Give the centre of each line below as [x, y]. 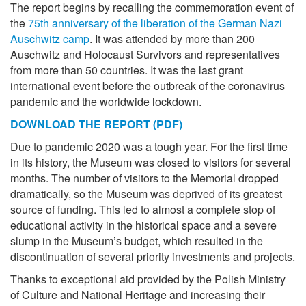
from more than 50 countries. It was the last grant [127, 70]
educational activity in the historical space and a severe [143, 225]
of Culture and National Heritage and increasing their [138, 295]
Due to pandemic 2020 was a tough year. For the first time [149, 147]
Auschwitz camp [50, 39]
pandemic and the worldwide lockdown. [106, 101]
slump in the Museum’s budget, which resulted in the [137, 241]
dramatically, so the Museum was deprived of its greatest [146, 194]
